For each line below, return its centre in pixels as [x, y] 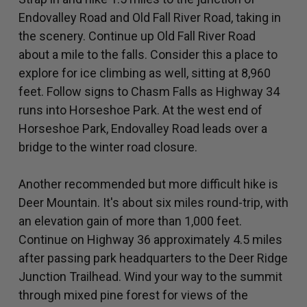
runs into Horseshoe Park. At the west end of [140, 110]
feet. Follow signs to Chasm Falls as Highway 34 [149, 92]
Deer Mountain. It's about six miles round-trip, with [153, 203]
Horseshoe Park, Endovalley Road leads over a [143, 129]
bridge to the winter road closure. [108, 147]
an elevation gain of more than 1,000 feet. [130, 221]
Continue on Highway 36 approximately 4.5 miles [150, 240]
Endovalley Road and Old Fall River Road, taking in [150, 18]
